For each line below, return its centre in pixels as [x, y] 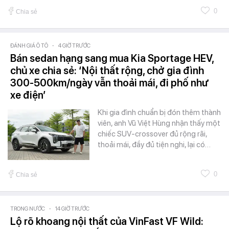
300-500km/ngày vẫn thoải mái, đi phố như [109, 83]
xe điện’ [28, 95]
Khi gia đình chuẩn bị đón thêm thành [159, 112]
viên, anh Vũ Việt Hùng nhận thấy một [159, 123]
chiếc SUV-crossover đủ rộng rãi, [152, 134]
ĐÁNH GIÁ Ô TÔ [29, 45]
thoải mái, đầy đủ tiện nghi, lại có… [154, 144]
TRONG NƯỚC [28, 209]
